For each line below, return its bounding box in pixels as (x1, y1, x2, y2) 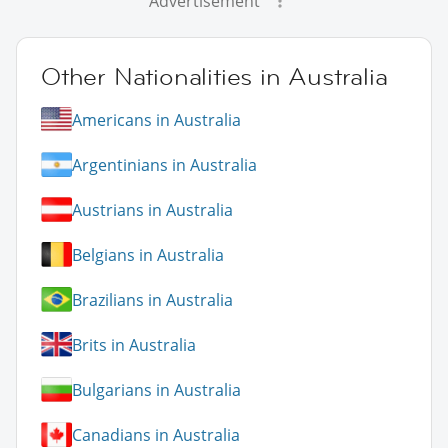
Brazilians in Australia (72, 288, 233, 311)
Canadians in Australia (72, 423, 240, 446)
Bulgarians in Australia (72, 378, 241, 401)
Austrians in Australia (72, 198, 233, 221)
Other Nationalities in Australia (41, 61, 388, 93)
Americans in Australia (72, 108, 241, 131)
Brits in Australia (72, 333, 196, 356)
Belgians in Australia (72, 243, 224, 266)
